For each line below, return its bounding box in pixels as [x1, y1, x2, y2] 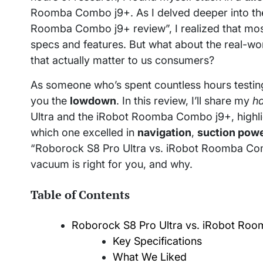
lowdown [70, 95, 116, 107]
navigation [137, 126, 191, 139]
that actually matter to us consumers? [31, 54, 214, 66]
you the [31, 95, 70, 107]
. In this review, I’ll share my [116, 95, 252, 107]
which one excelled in [31, 126, 137, 139]
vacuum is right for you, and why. [31, 158, 193, 170]
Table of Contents [31, 186, 130, 203]
